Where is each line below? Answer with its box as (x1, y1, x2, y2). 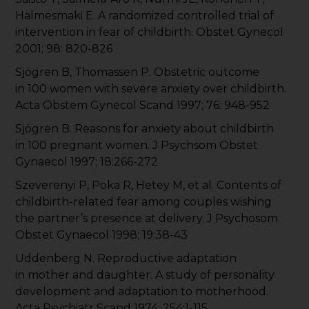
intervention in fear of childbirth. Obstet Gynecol (15, 26, 284, 39)
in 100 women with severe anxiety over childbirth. (15, 82, 287, 96)
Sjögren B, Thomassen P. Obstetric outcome (15, 66, 260, 79)
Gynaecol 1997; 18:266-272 (15, 155, 159, 169)
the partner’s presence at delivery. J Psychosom (15, 212, 279, 226)
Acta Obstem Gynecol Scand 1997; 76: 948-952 (15, 99, 270, 112)
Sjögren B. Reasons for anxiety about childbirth (15, 122, 275, 136)
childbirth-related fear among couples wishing (15, 195, 272, 209)
